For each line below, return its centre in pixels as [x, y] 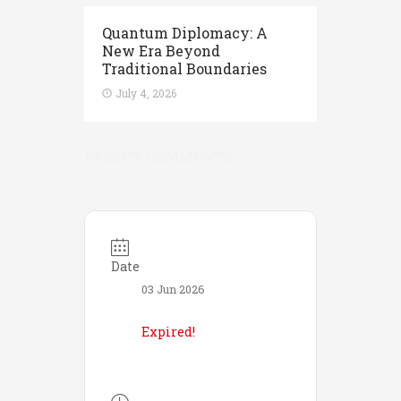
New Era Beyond [161, 50]
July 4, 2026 [146, 93]
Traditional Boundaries [184, 68]
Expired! [168, 332]
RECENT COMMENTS [158, 157]
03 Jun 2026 [173, 290]
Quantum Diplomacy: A [185, 32]
